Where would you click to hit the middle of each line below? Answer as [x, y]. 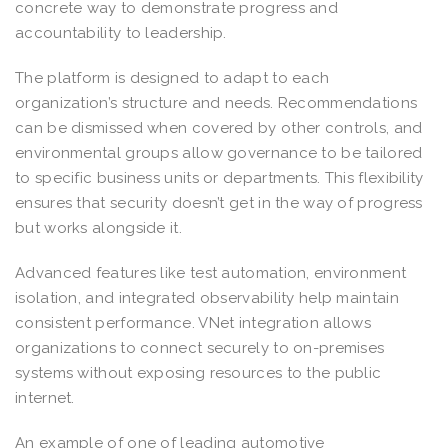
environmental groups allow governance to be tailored [219, 152]
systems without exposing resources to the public [198, 372]
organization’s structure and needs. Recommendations [216, 102]
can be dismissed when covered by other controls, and [219, 127]
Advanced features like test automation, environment [211, 272]
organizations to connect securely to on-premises [200, 347]
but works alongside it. [98, 227]
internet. [45, 397]
